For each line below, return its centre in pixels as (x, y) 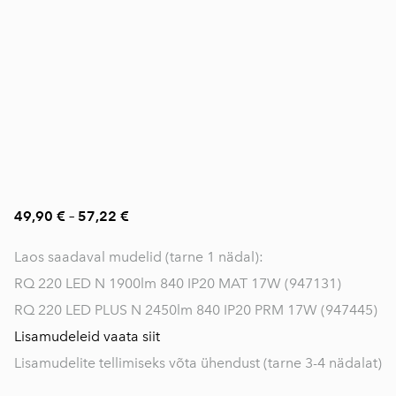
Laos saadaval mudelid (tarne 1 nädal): (139, 257)
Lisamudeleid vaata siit (87, 336)
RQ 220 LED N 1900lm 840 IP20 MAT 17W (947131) (178, 283)
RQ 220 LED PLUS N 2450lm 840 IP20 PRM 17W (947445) (196, 310)
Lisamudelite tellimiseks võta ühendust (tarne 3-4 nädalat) (198, 363)
